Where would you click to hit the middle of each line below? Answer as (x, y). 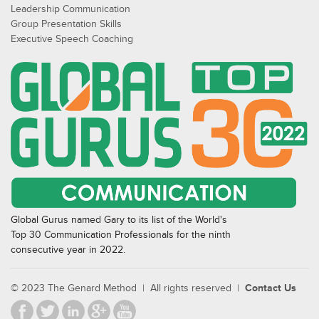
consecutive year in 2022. (68, 249)
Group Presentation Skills (66, 24)
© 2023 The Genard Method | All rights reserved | (128, 288)
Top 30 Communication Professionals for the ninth (121, 234)
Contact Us (271, 288)
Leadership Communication (70, 9)
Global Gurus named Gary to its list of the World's (119, 219)
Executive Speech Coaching (72, 39)
